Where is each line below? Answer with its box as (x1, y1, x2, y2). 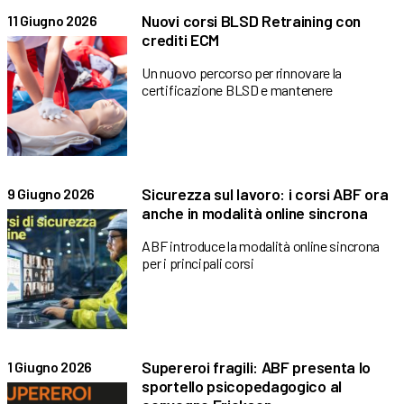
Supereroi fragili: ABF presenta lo (142, 357, 372, 378)
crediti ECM (142, 29, 220, 50)
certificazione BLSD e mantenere (142, 80, 334, 98)
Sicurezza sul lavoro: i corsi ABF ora (142, 184, 389, 205)
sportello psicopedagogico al (142, 376, 342, 397)
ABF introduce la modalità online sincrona (142, 237, 381, 255)
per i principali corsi (142, 254, 254, 272)
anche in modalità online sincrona (142, 203, 368, 224)
